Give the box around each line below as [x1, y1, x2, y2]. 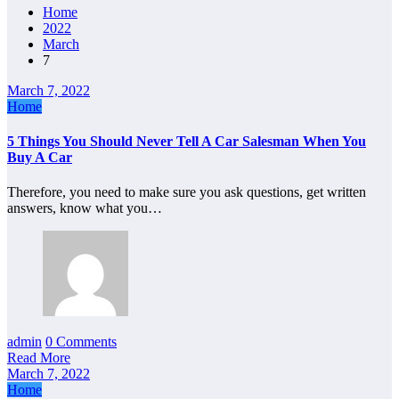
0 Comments [45, 334, 117, 350]
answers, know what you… [7, 200, 162, 216]
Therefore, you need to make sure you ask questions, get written [7, 184, 366, 200]
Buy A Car [7, 149, 72, 165]
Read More [7, 350, 70, 366]
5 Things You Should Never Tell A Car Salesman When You [7, 133, 366, 149]
